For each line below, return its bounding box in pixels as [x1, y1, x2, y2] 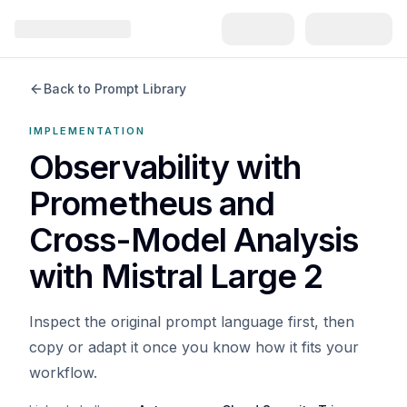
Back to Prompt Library [44, 81, 186, 96]
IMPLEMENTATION [29, 124, 145, 137]
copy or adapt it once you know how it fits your [29, 338, 359, 356]
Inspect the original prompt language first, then [29, 313, 354, 331]
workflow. [29, 363, 97, 382]
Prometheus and [29, 184, 275, 223]
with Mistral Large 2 [29, 256, 323, 296]
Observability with [29, 147, 301, 187]
